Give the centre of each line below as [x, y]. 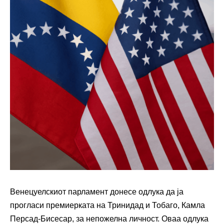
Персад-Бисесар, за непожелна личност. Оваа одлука [109, 218]
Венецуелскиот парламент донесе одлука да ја [97, 191]
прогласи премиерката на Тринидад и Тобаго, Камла [107, 205]
